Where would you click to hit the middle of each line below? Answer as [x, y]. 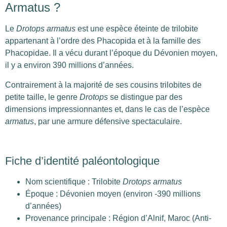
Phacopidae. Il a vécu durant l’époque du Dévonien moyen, [111, 53]
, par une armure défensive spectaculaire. [108, 121]
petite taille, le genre [42, 97]
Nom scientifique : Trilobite [74, 181]
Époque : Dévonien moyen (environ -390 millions [113, 194]
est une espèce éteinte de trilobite [137, 29]
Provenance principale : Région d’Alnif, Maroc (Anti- [118, 218]
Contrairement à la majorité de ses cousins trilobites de [103, 85]
